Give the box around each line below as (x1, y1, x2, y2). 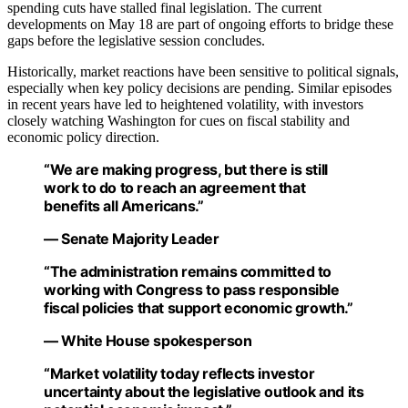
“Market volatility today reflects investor (44, 363, 315, 382)
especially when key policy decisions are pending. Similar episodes (7, 79, 392, 96)
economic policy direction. (7, 128, 159, 145)
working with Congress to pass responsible (44, 280, 340, 299)
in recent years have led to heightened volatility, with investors (7, 96, 363, 112)
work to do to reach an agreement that (44, 178, 306, 197)
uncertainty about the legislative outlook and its (44, 382, 364, 401)
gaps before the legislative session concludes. (7, 32, 265, 48)
